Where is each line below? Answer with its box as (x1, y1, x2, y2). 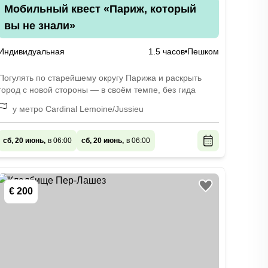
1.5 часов (148, 47, 185, 56)
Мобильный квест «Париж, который (4, 3, 196, 15)
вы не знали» (4, 20, 75, 32)
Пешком (187, 47, 219, 56)
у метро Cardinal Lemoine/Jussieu (12, 104, 144, 114)
